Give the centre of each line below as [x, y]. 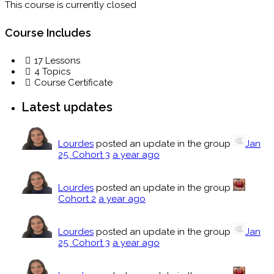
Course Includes [48, 33]
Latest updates [67, 107]
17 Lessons [57, 60]
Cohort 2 [77, 199]
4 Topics [52, 71]
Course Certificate [73, 82]
